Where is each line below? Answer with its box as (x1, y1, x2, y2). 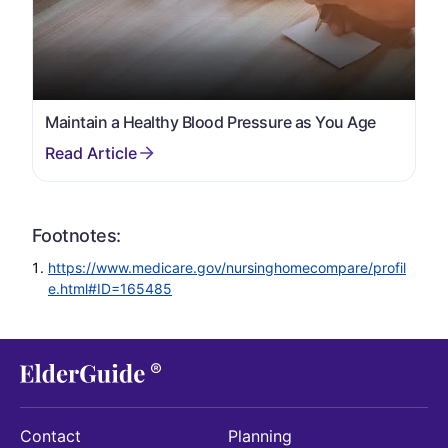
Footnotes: (32, 224, 121, 246)
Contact (20, 425, 81, 446)
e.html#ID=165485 (48, 279, 172, 297)
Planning (228, 425, 292, 446)
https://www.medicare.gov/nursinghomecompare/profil (48, 258, 406, 276)
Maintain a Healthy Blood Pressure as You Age (45, 111, 376, 132)
